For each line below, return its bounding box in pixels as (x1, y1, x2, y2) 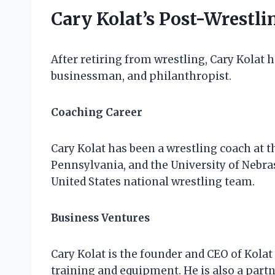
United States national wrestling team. (51, 175, 255, 189)
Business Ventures (51, 211, 150, 225)
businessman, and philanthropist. (51, 69, 231, 83)
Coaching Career (51, 106, 142, 120)
